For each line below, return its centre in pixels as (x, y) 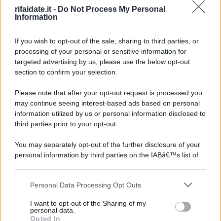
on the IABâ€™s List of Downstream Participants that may (105, 196)
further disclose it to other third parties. (77, 207)
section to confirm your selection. (66, 72)
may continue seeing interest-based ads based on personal (107, 103)
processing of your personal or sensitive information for (101, 51)
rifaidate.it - (36, 9)
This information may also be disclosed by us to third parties (108, 186)
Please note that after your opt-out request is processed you (109, 93)
